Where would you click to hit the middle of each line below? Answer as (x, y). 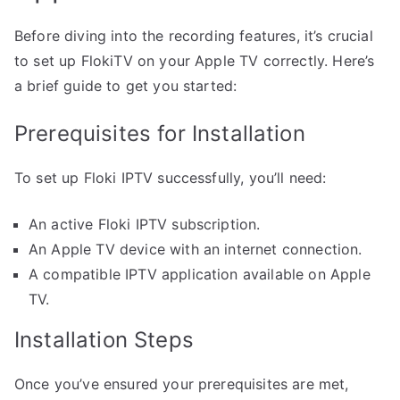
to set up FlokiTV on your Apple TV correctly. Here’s (195, 61)
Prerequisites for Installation (160, 134)
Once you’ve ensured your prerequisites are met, (182, 384)
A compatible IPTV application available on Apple (200, 275)
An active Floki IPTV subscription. (145, 225)
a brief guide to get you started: (126, 86)
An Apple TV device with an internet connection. (196, 250)
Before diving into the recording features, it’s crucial (194, 36)
